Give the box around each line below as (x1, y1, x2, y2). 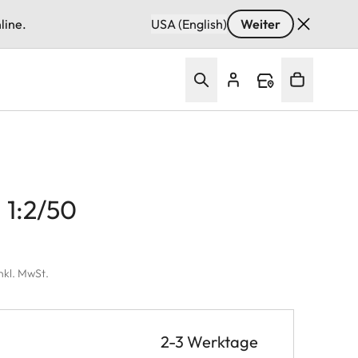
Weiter (241, 16, 280, 32)
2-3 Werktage (161, 331, 258, 352)
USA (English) (151, 16, 227, 32)
